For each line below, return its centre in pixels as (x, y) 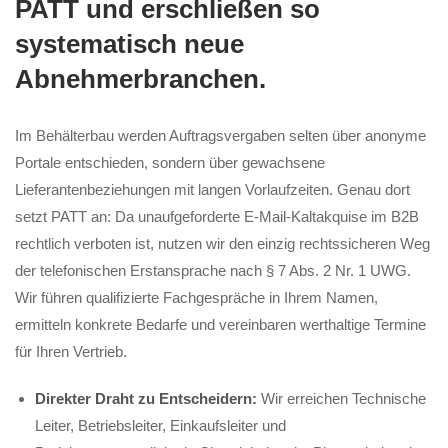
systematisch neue (129, 43)
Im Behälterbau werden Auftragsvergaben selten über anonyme (220, 135)
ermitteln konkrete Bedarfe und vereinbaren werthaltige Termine (220, 324)
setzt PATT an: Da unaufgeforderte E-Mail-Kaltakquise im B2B (217, 216)
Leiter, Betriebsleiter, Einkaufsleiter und (160, 425)
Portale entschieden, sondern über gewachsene (170, 162)
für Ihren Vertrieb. (71, 351)
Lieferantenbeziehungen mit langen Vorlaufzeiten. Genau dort (212, 189)
